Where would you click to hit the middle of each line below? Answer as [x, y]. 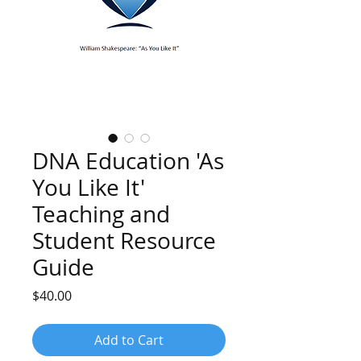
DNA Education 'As [128, 161]
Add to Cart [129, 340]
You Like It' [89, 188]
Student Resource [124, 241]
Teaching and [101, 214]
